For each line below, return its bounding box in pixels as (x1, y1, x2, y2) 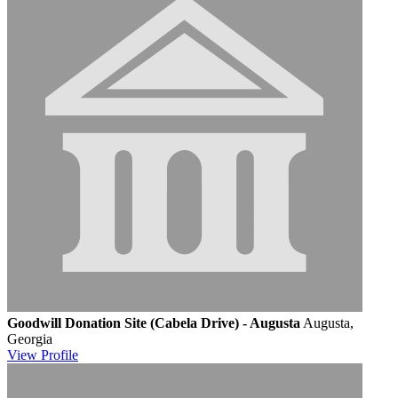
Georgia (7, 330, 52, 346)
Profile (41, 346, 78, 362)
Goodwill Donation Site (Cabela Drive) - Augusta (7, 314, 300, 330)
